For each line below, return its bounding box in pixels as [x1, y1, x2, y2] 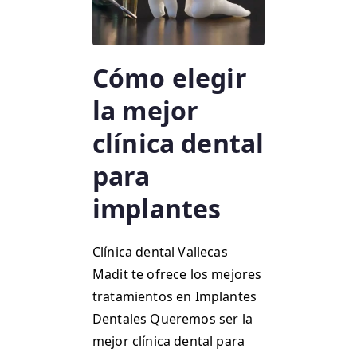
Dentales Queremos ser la [92, 310, 253, 328]
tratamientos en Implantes [92, 288, 257, 306]
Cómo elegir [92, 61, 247, 96]
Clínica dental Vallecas [92, 243, 228, 261]
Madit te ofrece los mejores [92, 265, 262, 284]
